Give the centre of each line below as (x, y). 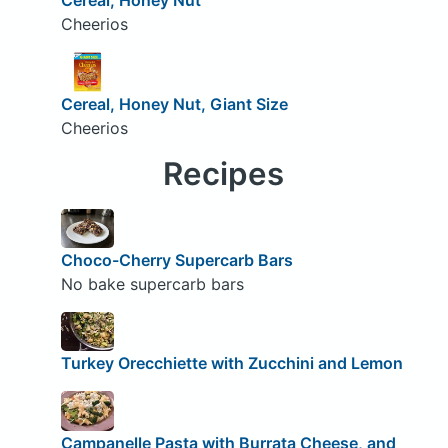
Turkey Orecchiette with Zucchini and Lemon (231, 363)
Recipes (224, 173)
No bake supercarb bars (152, 283)
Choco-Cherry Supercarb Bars (176, 259)
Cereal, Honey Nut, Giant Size (174, 103)
